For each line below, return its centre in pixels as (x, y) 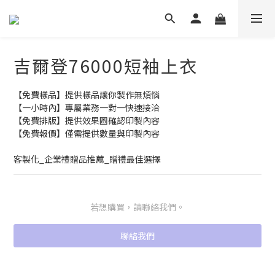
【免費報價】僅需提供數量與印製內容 (87, 133)
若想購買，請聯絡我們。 (137, 207)
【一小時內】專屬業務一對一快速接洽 (87, 107)
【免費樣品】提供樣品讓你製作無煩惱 (87, 95)
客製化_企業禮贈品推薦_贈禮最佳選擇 (87, 159)
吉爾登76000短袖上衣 (106, 66)
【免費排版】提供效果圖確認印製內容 (87, 120)
